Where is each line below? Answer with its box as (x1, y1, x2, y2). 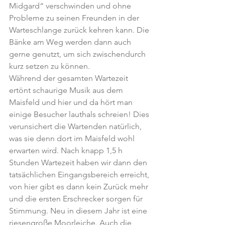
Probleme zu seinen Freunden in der (9, 13, 141, 23)
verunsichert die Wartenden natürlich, (9, 122, 144, 131)
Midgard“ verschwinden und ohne (9, 1, 133, 11)
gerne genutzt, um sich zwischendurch (9, 49, 148, 59)
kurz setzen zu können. (9, 61, 90, 71)
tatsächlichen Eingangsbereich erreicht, (9, 170, 151, 179)
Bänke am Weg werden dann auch (9, 37, 133, 47)
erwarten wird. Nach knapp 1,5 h (9, 146, 125, 155)
